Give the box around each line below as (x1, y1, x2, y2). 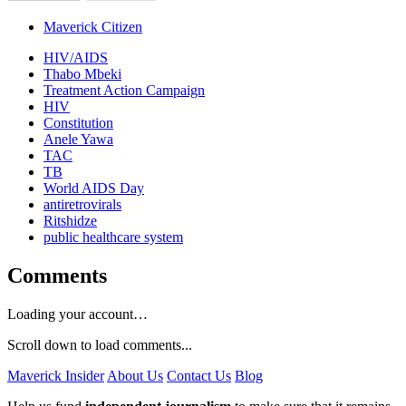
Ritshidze (43, 212, 97, 228)
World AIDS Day (43, 179, 144, 196)
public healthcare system (43, 228, 183, 245)
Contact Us (167, 367, 231, 383)
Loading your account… (7, 305, 148, 322)
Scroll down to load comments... (7, 336, 192, 353)
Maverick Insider (7, 367, 104, 383)
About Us (107, 367, 163, 383)
